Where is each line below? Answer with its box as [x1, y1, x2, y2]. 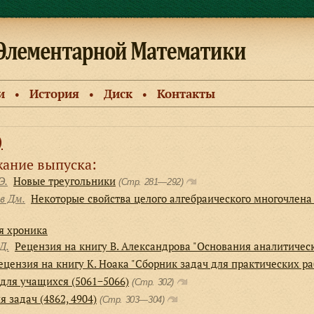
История [29, 86, 79, 102]
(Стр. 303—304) [100, 294, 167, 305]
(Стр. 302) [132, 277, 177, 287]
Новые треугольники [13, 174, 116, 188]
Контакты [157, 86, 215, 102]
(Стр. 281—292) [118, 177, 186, 187]
